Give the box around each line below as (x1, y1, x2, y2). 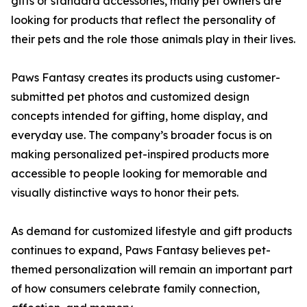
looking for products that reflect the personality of (11, 13, 275, 27)
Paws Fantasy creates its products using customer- (11, 71, 280, 85)
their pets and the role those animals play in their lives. (11, 32, 295, 47)
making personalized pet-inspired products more (11, 147, 269, 162)
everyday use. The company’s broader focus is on (11, 128, 272, 143)
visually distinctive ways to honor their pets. (11, 186, 238, 200)
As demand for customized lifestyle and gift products (11, 224, 292, 238)
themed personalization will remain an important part (11, 262, 293, 277)
